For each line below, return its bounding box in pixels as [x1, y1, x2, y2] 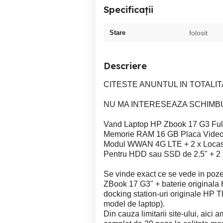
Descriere [104, 60, 147, 72]
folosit [189, 29, 208, 37]
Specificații [104, 4, 153, 15]
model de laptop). [104, 200, 165, 208]
